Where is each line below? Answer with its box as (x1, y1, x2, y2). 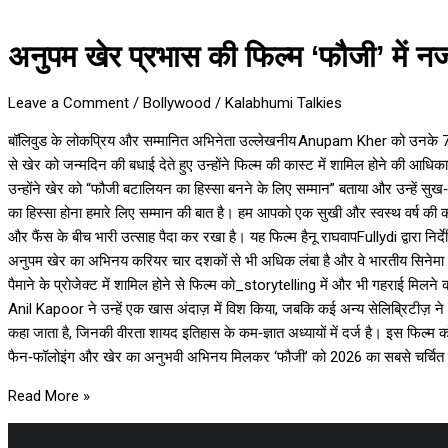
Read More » (8, 387, 90, 406)
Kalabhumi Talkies (225, 94, 342, 113)
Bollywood (143, 94, 211, 113)
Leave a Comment (8, 94, 129, 113)
